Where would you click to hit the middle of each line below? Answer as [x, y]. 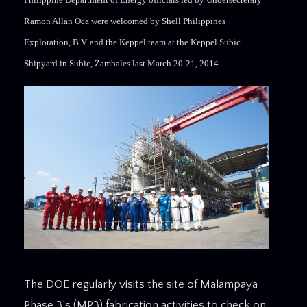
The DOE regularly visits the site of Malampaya [141, 284]
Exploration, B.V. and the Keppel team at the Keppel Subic [132, 42]
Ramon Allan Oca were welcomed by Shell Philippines [125, 21]
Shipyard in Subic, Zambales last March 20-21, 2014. [122, 63]
